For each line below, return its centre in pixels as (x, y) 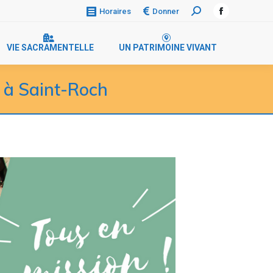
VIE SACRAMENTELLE (50, 48)
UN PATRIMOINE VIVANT (168, 48)
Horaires (115, 12)
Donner (166, 11)
